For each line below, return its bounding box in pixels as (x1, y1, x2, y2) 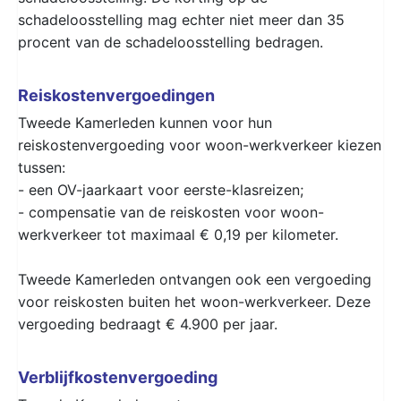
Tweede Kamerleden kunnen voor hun (18, 113, 272, 132)
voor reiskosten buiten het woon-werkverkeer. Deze (18, 292, 371, 311)
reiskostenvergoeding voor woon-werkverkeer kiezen (18, 135, 381, 154)
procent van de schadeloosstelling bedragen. (18, 32, 323, 51)
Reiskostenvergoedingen (18, 85, 215, 105)
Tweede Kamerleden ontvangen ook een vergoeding (18, 269, 371, 288)
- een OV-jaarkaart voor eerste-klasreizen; (18, 180, 303, 199)
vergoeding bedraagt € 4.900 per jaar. (18, 314, 277, 333)
